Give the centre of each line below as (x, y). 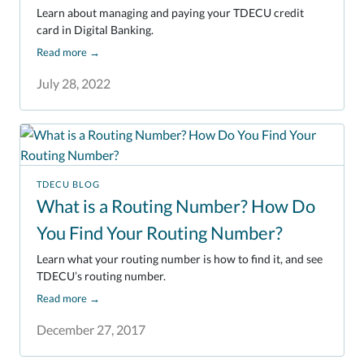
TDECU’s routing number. (101, 276)
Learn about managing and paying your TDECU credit (170, 12)
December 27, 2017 (91, 330)
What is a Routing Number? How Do (176, 206)
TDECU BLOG (68, 184)
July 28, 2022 (74, 83)
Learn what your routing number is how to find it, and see (180, 259)
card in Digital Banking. (95, 29)
